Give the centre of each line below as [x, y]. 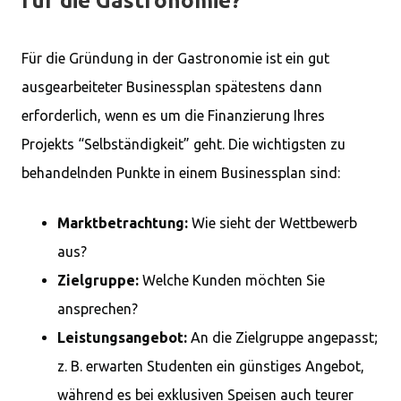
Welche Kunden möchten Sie [232, 280]
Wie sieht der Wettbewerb [273, 223]
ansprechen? [98, 309]
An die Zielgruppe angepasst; [282, 337]
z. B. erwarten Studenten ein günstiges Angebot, [211, 366]
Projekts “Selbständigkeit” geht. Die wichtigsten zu [183, 144]
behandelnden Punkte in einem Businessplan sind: [181, 173]
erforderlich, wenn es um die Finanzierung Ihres [173, 115]
